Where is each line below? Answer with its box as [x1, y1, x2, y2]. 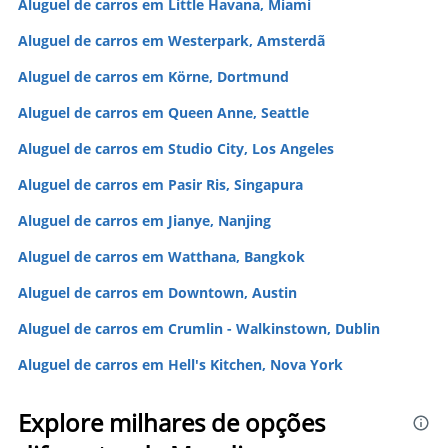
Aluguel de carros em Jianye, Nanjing [18, 211, 271, 230]
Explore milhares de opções [18, 406, 325, 439]
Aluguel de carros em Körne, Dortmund [18, 67, 289, 86]
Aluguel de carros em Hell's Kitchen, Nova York [18, 355, 343, 374]
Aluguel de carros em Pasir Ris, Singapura [18, 175, 303, 194]
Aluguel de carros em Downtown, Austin [18, 283, 297, 302]
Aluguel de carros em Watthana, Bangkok [18, 247, 305, 266]
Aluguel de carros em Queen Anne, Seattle [18, 103, 309, 122]
